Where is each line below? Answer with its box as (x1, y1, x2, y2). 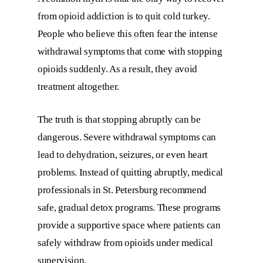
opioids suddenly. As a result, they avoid (38, 63, 198, 75)
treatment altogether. (38, 81, 119, 93)
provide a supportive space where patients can (38, 219, 221, 231)
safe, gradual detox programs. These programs (38, 201, 221, 213)
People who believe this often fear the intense (38, 28, 218, 40)
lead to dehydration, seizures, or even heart (38, 149, 208, 160)
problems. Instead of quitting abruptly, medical (38, 166, 224, 178)
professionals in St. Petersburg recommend (38, 184, 207, 195)
